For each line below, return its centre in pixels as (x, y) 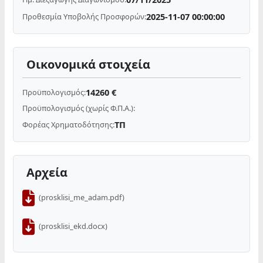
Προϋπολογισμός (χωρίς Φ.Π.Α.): (79, 108)
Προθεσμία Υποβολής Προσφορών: (85, 16)
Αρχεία (47, 173)
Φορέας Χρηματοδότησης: (69, 124)
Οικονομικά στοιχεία (89, 65)
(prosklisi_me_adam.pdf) (82, 198)
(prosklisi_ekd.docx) (73, 226)
